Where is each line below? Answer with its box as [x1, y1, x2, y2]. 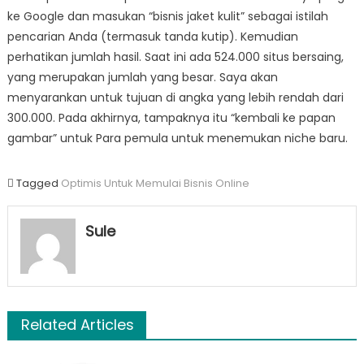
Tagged [15, 175, 61, 191]
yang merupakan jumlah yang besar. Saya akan [6, 69, 278, 85]
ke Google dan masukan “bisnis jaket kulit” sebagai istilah [6, 8, 328, 24]
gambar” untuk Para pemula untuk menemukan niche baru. [6, 130, 348, 146]
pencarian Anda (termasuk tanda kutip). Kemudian [6, 28, 298, 45]
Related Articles [20, 314, 134, 335]
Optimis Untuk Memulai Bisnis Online [60, 175, 249, 191]
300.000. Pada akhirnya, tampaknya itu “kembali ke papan [6, 110, 336, 126]
